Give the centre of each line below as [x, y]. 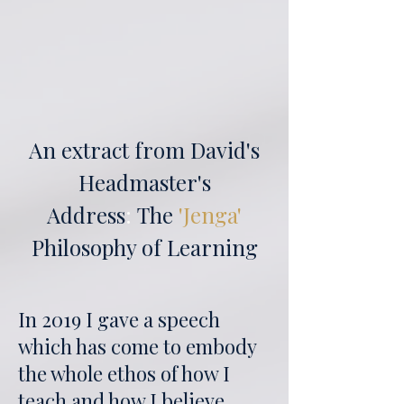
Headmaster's [144, 182]
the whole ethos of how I [124, 373]
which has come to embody [137, 346]
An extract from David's [144, 150]
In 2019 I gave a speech [119, 319]
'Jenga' [210, 215]
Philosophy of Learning [144, 247]
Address [86, 215]
